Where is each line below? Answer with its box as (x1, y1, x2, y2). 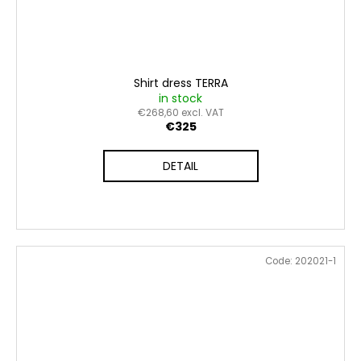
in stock (159, 90, 202, 107)
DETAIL (163, 158, 198, 175)
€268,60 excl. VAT (137, 106, 224, 120)
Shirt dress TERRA (133, 75, 228, 92)
